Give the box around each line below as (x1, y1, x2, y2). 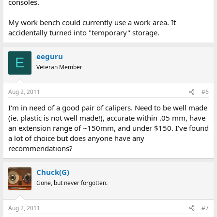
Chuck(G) (36, 167, 69, 177)
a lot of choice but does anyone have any (8, 133, 144, 143)
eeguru (36, 51, 63, 61)
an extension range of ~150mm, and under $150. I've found (8, 123, 209, 133)
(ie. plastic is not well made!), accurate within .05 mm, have (8, 113, 205, 123)
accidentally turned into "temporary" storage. (8, 27, 159, 37)
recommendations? (8, 143, 73, 153)
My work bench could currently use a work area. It (8, 17, 176, 27)
